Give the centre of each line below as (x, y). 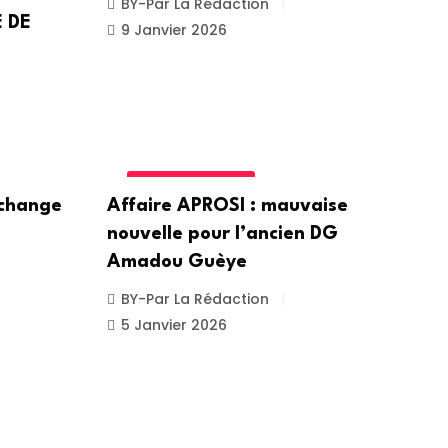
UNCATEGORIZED (190, 184)
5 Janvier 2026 (173, 324)
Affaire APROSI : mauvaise (227, 205)
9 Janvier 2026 (173, 30)
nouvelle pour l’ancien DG (222, 233)
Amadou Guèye (176, 261)
